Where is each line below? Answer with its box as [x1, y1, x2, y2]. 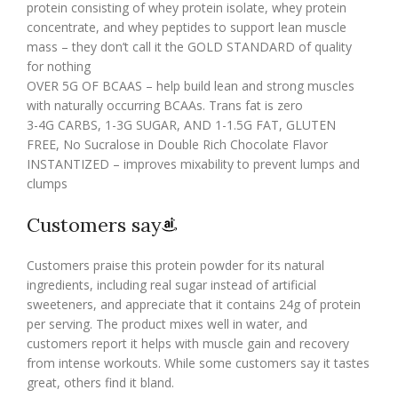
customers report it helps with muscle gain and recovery [27, 334, 349, 352]
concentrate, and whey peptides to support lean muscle [27, 18, 346, 36]
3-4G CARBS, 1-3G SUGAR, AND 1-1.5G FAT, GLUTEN [27, 115, 336, 133]
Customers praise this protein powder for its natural [27, 256, 324, 274]
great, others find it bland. [27, 373, 174, 391]
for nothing [27, 57, 91, 75]
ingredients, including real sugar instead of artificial [27, 275, 316, 293]
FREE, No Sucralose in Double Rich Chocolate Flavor [27, 135, 328, 153]
